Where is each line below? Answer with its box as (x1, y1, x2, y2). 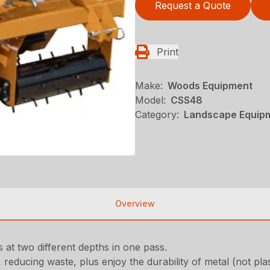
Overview (115, 198, 155, 209)
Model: (135, 94, 166, 106)
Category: (135, 108, 179, 121)
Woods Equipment (168, 80, 253, 92)
